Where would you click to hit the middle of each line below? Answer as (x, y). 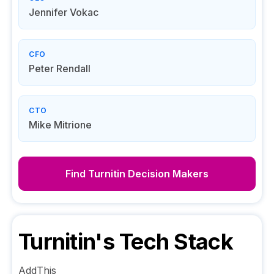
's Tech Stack (164, 242)
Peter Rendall (60, 68)
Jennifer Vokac (64, 12)
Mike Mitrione (60, 125)
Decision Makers (167, 174)
